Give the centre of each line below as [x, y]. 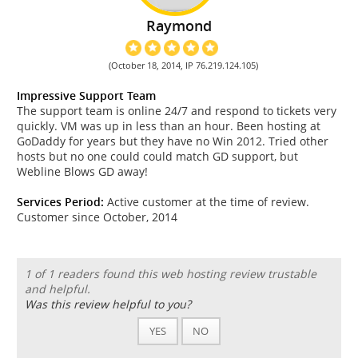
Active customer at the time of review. [207, 202]
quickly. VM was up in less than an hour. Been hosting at [169, 126]
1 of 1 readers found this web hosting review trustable [170, 273]
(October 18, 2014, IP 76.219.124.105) [184, 66]
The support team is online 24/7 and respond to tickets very [177, 111]
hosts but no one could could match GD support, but [157, 157]
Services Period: [60, 202]
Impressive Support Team [86, 96]
